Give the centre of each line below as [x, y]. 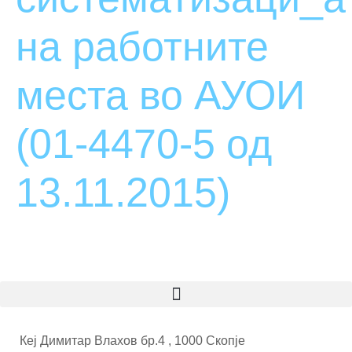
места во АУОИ [160, 95]
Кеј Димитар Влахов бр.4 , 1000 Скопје [132, 341]
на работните [142, 46]
